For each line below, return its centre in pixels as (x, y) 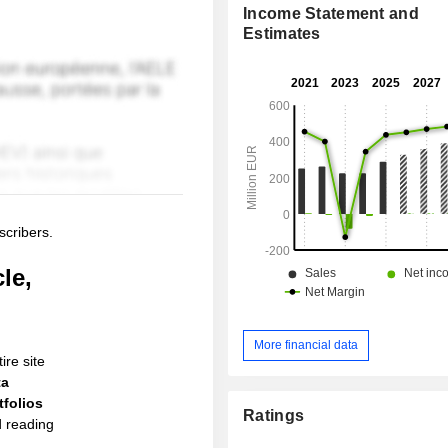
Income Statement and (331, 14)
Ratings (274, 415)
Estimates (282, 34)
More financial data (306, 344)
